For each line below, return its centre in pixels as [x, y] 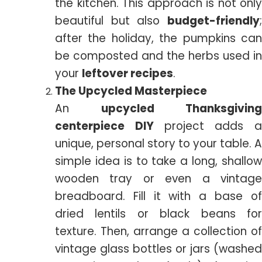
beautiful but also [111, 21]
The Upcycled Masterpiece [131, 91]
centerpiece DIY [110, 126]
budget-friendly [213, 21]
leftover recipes [127, 73]
